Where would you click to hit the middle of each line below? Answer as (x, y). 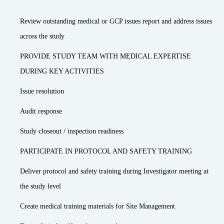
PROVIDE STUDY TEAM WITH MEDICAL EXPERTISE (105, 56)
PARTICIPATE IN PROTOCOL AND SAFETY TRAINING (106, 151)
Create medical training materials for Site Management (97, 206)
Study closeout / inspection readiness (72, 131)
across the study (42, 36)
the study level (40, 186)
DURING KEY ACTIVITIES (62, 71)
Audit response (41, 111)
